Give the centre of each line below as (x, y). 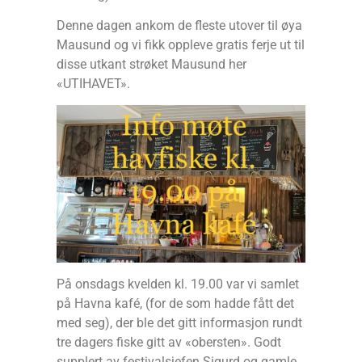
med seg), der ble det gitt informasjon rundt (179, 322)
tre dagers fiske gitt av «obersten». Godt (169, 342)
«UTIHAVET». (93, 84)
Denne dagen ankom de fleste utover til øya (179, 26)
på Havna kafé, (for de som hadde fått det (175, 303)
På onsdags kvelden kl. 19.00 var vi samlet (178, 284)
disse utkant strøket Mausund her (152, 65)
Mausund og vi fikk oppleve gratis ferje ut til (181, 45)
